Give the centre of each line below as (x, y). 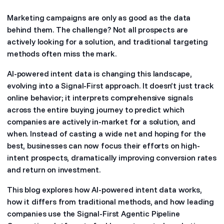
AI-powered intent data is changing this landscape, (99, 73)
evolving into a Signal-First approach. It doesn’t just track (110, 85)
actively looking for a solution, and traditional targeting (107, 41)
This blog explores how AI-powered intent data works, (104, 189)
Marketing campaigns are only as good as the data (99, 17)
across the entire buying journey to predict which (96, 109)
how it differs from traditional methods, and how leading (111, 201)
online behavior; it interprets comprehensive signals (100, 97)
